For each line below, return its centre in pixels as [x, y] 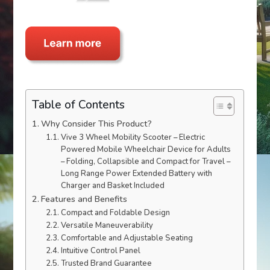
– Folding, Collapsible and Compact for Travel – [145, 161]
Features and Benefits [84, 199]
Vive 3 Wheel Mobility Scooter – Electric [133, 137]
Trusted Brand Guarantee [106, 263]
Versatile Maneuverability [107, 225]
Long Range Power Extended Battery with [136, 173]
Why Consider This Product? [97, 123]
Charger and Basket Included [112, 185]
